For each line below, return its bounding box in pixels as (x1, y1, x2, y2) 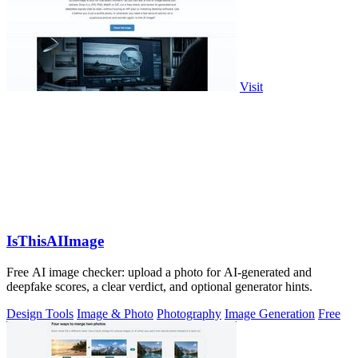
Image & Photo (77, 306, 153, 320)
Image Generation (225, 306, 315, 320)
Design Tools (6, 306, 74, 320)
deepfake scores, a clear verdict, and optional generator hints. (6, 279, 312, 293)
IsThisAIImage (6, 232, 104, 249)
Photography (157, 306, 221, 320)
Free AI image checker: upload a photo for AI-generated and (6, 265, 312, 279)
